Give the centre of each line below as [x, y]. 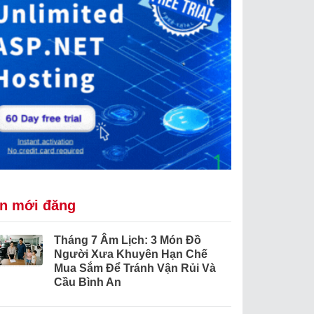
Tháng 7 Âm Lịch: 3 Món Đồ [127, 240]
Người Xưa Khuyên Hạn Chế [130, 254]
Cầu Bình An [87, 282]
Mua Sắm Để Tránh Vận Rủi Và [135, 268]
